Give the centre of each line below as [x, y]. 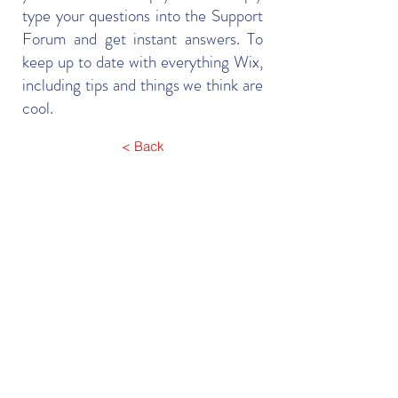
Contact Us [139, 304]
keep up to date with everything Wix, [143, 62]
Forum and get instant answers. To [143, 39]
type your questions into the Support [143, 16]
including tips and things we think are [143, 85]
